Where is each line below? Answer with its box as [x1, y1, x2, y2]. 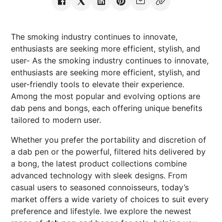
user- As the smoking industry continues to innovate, [11, 55, 209, 65]
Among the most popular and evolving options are [11, 91, 200, 101]
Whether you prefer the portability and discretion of [11, 135, 206, 145]
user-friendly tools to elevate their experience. [11, 79, 184, 89]
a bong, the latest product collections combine [11, 159, 187, 168]
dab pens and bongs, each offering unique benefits [11, 103, 202, 113]
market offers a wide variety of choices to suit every [11, 194, 209, 204]
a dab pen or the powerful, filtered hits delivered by [11, 147, 206, 157]
